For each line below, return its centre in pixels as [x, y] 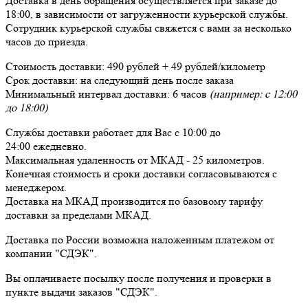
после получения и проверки [197, 278]
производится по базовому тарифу [180, 201]
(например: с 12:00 [252, 93]
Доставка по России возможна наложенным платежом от [140, 239]
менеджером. [36, 187]
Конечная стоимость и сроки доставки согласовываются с [141, 173]
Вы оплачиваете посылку [66, 278]
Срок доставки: [43, 80]
